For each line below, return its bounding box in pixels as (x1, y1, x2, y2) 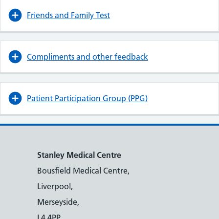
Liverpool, (37, 181, 73, 191)
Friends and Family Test (27, 10, 110, 20)
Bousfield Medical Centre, (37, 166, 130, 175)
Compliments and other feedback (27, 52, 148, 62)
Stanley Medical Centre (37, 150, 121, 160)
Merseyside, (37, 197, 79, 207)
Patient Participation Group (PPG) (27, 93, 148, 103)
